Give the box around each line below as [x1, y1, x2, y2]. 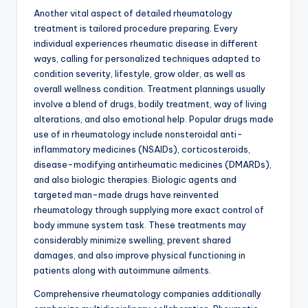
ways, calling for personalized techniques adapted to [34, 53, 261, 65]
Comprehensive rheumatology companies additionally [34, 288, 261, 300]
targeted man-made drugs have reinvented [34, 189, 219, 201]
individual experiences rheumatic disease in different [34, 38, 258, 49]
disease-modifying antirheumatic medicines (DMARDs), [34, 159, 272, 170]
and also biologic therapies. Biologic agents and [34, 174, 236, 186]
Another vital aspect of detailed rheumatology [34, 8, 232, 19]
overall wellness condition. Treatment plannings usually [34, 83, 265, 95]
